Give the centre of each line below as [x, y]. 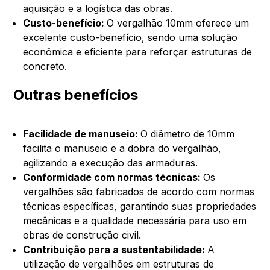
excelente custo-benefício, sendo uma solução [130, 37]
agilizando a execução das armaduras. [111, 162]
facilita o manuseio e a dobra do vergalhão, [122, 148]
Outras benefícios [76, 95]
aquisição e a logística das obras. [98, 8]
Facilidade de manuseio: [82, 133]
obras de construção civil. [82, 235]
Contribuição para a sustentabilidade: [115, 249]
